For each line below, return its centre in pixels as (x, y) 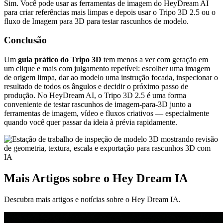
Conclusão (25, 40)
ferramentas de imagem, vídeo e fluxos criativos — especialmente (107, 113)
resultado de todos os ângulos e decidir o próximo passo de (96, 87)
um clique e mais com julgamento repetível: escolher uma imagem (107, 69)
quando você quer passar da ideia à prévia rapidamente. (91, 122)
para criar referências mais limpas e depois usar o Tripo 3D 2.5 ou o (110, 12)
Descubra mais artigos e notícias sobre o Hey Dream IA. (92, 199)
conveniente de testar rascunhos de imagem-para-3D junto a (98, 105)
